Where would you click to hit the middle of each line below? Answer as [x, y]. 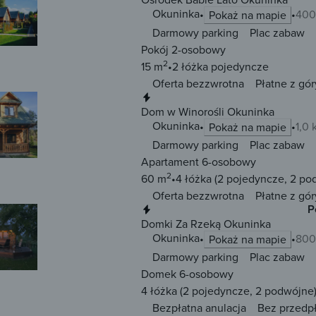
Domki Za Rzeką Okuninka [206, 224]
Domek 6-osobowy [187, 274]
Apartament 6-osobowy [199, 162]
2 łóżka [190, 67]
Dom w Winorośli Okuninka [208, 112]
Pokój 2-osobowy [183, 50]
